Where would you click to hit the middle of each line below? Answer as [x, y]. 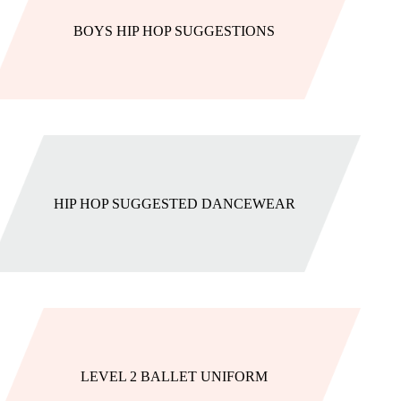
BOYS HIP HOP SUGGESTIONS [175, 31]
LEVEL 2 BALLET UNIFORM [175, 376]
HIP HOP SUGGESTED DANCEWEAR [174, 204]
